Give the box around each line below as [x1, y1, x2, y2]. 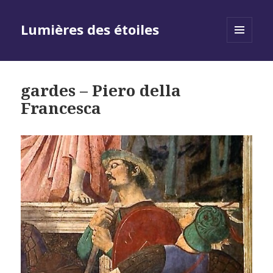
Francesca [21, 97, 102, 119]
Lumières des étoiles [21, 20, 160, 39]
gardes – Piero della [21, 79, 182, 102]
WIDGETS [227, 63, 263, 74]
